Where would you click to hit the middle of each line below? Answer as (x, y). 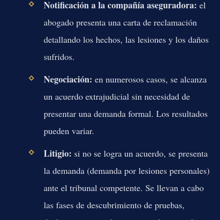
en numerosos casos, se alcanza (149, 79)
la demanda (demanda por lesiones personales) (126, 170)
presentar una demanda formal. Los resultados (125, 113)
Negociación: (68, 79)
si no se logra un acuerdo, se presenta (139, 153)
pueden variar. (69, 130)
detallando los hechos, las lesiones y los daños (126, 39)
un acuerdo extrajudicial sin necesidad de (117, 96)
